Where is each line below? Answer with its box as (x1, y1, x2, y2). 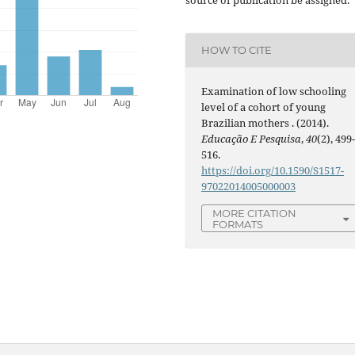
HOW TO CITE (201, 44, 273, 57)
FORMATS (212, 217, 264, 231)
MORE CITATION (212, 206, 297, 219)
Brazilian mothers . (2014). (201, 115, 330, 130)
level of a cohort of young (201, 99, 326, 114)
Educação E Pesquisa (201, 131, 302, 146)
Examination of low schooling (201, 83, 347, 98)
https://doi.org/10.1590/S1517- (201, 162, 345, 177)
